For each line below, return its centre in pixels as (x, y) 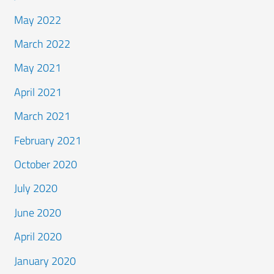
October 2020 (46, 164)
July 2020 (36, 188)
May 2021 (38, 68)
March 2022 (43, 43)
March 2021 (43, 116)
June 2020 (38, 212)
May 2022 (38, 20)
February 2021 (48, 140)
